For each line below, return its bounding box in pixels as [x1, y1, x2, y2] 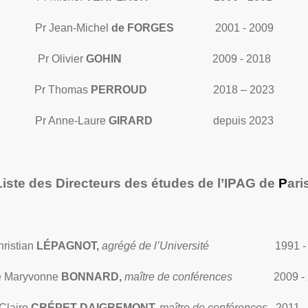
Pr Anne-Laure [34, 115, 109, 126]
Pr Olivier [37, 53, 86, 65]
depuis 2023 [152, 115, 274, 126]
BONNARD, [58, 271, 124, 283]
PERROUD [90, 84, 147, 96]
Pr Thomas [34, 84, 91, 96]
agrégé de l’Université [101, 240, 275, 252]
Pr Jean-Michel [34, 22, 111, 34]
